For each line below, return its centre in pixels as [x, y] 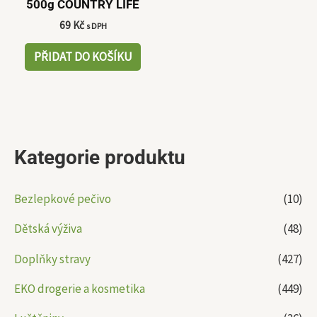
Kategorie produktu [100, 157]
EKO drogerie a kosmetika [80, 288]
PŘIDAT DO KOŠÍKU [83, 57]
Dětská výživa [48, 229]
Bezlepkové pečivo [63, 199]
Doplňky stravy [52, 259]
